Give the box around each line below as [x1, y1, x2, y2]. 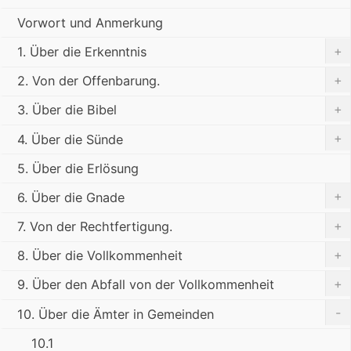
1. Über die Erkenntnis [17, 44, 147, 60]
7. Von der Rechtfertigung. [17, 219, 172, 235]
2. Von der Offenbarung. [17, 73, 160, 89]
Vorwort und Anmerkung [17, 14, 163, 31]
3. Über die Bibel [17, 102, 117, 118]
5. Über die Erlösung [17, 160, 139, 176]
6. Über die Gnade [17, 190, 125, 206]
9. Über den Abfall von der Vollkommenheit [17, 277, 274, 293]
